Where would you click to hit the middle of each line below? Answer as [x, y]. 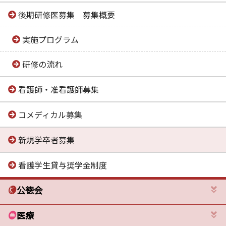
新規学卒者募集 [46, 140]
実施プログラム [50, 39]
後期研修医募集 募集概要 [67, 15]
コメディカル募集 [50, 115]
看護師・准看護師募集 [59, 89]
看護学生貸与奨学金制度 [63, 165]
